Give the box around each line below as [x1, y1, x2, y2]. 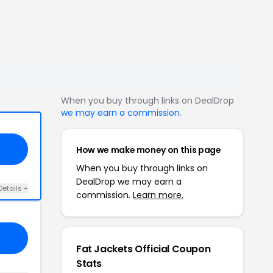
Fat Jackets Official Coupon [76, 242, 211, 256]
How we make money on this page [76, 144, 221, 156]
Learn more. [133, 189, 183, 201]
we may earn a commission [61, 107, 180, 119]
